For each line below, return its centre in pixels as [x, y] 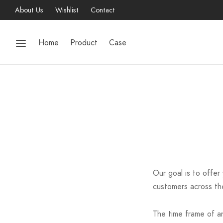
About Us [29, 10]
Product [84, 42]
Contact [103, 10]
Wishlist [67, 10]
